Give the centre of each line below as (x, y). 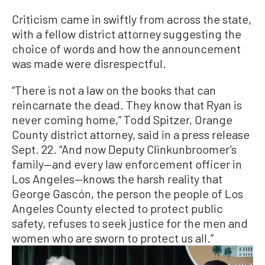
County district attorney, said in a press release (131, 134)
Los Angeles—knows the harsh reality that (117, 178)
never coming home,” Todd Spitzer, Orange (122, 119)
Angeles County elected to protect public (117, 208)
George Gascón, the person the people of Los (127, 193)
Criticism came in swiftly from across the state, (132, 19)
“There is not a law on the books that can (114, 90)
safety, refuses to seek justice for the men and (130, 223)
